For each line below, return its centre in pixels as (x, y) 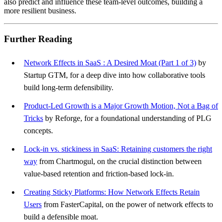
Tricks (33, 118)
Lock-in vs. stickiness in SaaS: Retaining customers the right (118, 149)
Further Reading (38, 39)
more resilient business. (40, 11)
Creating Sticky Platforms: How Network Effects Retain (112, 192)
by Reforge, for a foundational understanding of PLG (127, 118)
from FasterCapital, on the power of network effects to (127, 204)
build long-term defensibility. (69, 87)
